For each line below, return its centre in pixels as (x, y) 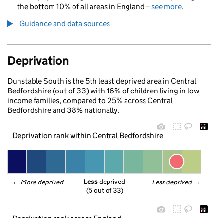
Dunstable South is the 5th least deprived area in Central (102, 81)
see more (166, 7)
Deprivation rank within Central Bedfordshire (87, 135)
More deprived (42, 182)
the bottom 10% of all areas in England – (84, 7)
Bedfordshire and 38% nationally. (63, 110)
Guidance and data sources (65, 24)
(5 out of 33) (104, 191)
